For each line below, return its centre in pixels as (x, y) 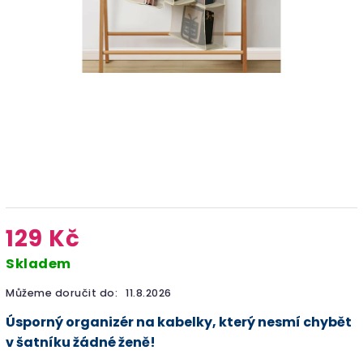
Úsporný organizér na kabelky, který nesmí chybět (179, 322)
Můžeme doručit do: (62, 293)
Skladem (38, 263)
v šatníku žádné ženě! (81, 342)
